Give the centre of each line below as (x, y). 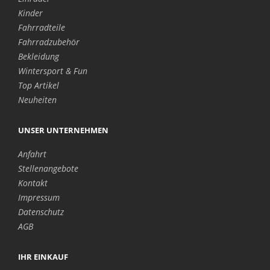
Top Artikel (39, 85)
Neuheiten (37, 99)
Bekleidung (39, 56)
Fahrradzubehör (49, 42)
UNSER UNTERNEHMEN (63, 130)
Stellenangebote (48, 168)
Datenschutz (41, 212)
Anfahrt (32, 154)
